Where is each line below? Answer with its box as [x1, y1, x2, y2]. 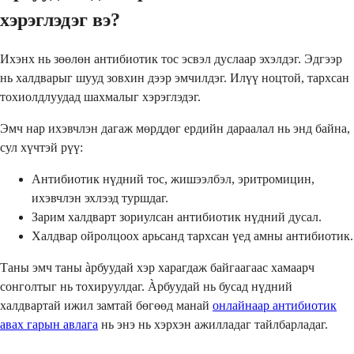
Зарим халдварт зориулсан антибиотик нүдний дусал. [32, 209, 322, 224]
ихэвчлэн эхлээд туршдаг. [32, 190, 168, 205]
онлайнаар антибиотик [213, 298, 337, 312]
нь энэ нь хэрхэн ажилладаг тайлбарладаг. [98, 317, 328, 331]
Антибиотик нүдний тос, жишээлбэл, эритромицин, [32, 171, 314, 186]
